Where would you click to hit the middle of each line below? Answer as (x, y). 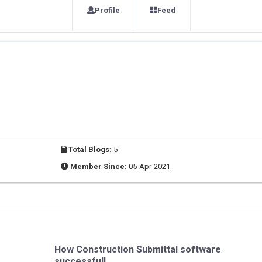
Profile (107, 10)
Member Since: (99, 166)
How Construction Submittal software (138, 249)
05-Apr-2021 (149, 166)
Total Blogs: (90, 149)
